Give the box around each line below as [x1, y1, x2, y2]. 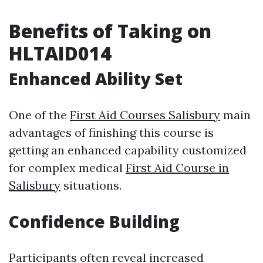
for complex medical [9, 160, 126, 175]
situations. [60, 178, 122, 193]
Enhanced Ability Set [9, 68, 183, 90]
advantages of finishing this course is [9, 125, 214, 140]
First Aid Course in [126, 160, 229, 175]
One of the [9, 107, 70, 122]
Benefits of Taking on [9, 18, 211, 43]
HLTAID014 [9, 41, 112, 66]
